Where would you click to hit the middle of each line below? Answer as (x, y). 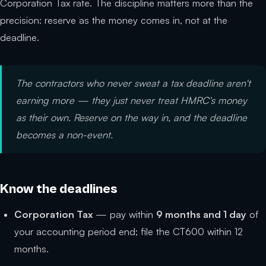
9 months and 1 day (201, 215)
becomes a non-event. (64, 135)
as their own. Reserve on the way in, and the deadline (132, 118)
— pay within (124, 215)
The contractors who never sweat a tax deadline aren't (133, 83)
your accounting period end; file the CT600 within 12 (129, 232)
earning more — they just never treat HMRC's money (132, 101)
